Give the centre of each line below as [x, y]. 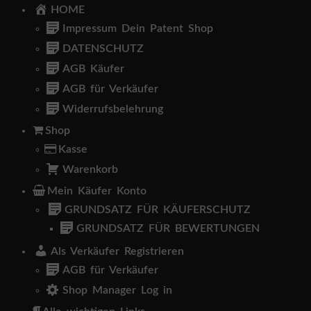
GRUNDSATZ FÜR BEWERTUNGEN [168, 229]
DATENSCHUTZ [103, 49]
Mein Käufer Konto [97, 191]
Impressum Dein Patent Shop [138, 29]
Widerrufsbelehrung [113, 109]
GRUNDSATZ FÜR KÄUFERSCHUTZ [158, 210]
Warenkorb [90, 170]
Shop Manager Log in [117, 291]
